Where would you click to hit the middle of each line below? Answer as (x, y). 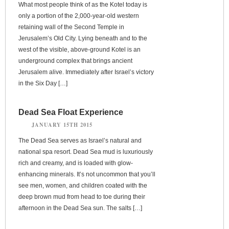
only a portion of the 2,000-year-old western (79, 16)
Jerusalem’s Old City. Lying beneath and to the (83, 38)
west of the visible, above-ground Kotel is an (79, 49)
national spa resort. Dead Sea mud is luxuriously (86, 152)
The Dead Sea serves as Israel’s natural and (80, 140)
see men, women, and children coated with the (83, 185)
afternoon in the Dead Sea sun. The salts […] (80, 208)
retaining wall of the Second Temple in (71, 27)
